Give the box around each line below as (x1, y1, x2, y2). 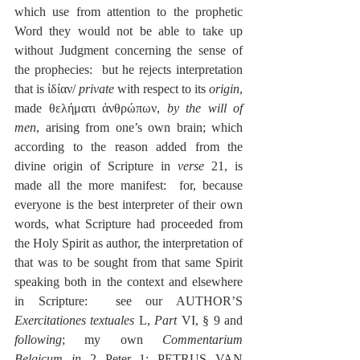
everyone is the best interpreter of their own (14, 198, 243, 212)
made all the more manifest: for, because (14, 178, 243, 193)
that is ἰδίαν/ (14, 82, 79, 96)
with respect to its (114, 82, 209, 96)
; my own (62, 333, 162, 347)
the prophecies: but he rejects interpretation (14, 63, 243, 77)
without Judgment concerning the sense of (14, 43, 243, 58)
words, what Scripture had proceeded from (14, 217, 243, 231)
